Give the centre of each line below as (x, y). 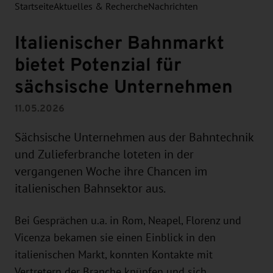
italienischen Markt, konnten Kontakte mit (114, 254)
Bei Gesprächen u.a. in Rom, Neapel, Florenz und (128, 220)
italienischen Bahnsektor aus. (90, 189)
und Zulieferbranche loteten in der (104, 154)
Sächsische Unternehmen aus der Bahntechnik (134, 137)
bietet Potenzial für (98, 64)
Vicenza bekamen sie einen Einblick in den (115, 237)
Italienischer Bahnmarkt (119, 42)
